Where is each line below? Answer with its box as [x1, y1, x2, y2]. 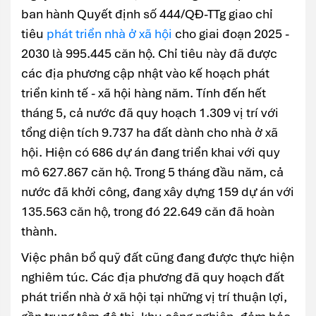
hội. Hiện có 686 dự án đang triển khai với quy [21, 144, 280, 161]
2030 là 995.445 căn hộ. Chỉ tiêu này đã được [21, 45, 277, 62]
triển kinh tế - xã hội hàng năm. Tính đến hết [21, 85, 266, 102]
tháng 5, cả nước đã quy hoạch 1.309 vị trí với [21, 104, 279, 121]
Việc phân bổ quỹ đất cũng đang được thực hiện [21, 249, 294, 266]
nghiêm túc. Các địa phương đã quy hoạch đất [21, 269, 284, 286]
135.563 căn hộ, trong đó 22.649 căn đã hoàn [21, 203, 274, 220]
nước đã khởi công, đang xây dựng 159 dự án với [21, 183, 294, 200]
